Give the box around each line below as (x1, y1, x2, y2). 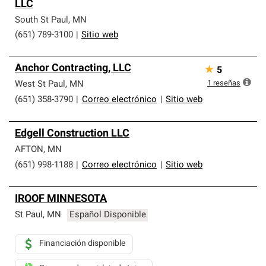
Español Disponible (69, 211, 146, 220)
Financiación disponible (39, 239, 125, 248)
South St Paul (15, 16, 68, 25)
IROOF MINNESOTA (15, 194, 107, 205)
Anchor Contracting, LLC (15, 63, 131, 74)
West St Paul (15, 80, 65, 89)
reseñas (213, 80, 240, 87)
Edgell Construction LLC (15, 128, 129, 140)
